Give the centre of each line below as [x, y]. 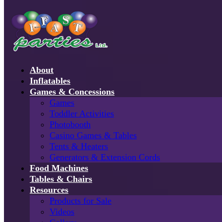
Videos [62, 211]
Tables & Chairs [61, 179]
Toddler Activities [82, 113]
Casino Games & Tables [93, 135]
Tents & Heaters [79, 146]
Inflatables [50, 81]
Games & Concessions [72, 91]
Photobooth [70, 124]
